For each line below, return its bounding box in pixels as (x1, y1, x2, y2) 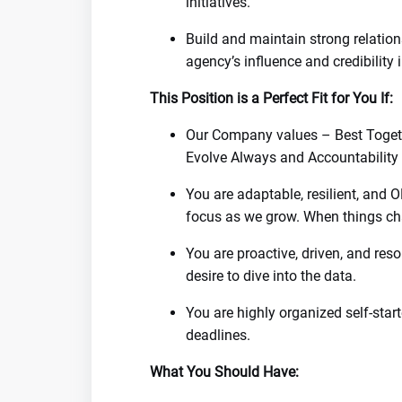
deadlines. (186, 327, 250, 344)
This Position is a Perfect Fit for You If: (150, 90, 393, 107)
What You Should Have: (150, 363, 299, 380)
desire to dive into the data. (186, 267, 356, 284)
